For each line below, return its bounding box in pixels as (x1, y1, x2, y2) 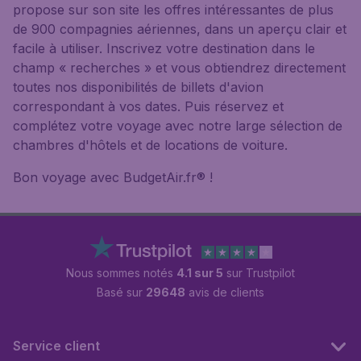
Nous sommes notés (66, 266, 176, 280)
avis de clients (185, 285, 264, 299)
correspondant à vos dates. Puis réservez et (13, 98, 284, 114)
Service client (13, 338, 100, 354)
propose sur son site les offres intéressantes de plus (13, 2, 334, 18)
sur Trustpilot (223, 266, 295, 280)
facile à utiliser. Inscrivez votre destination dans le (13, 40, 315, 56)
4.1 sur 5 (176, 266, 223, 280)
